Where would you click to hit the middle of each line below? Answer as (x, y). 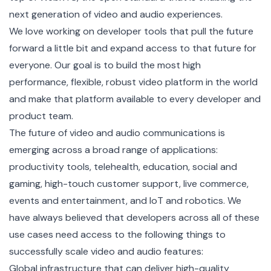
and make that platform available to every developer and (135, 99)
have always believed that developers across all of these (134, 217)
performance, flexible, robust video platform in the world (133, 82)
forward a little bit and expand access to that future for (133, 48)
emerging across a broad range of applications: (113, 149)
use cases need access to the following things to (117, 234)
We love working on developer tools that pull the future (131, 31)
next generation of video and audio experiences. (116, 14)
